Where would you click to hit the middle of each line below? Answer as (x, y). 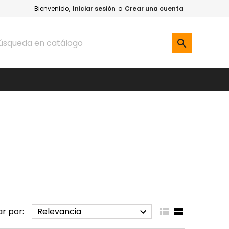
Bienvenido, (52, 8)
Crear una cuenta (154, 8)
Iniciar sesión (94, 8)
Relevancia (59, 211)
